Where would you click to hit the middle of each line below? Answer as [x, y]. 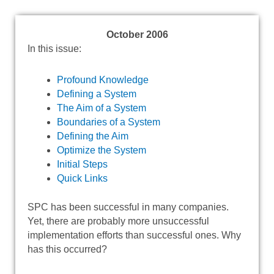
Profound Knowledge [103, 80]
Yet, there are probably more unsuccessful [118, 221]
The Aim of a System [102, 108]
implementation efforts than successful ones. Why [134, 235]
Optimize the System [102, 150]
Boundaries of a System [109, 122]
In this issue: [54, 48]
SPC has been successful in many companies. [128, 207]
